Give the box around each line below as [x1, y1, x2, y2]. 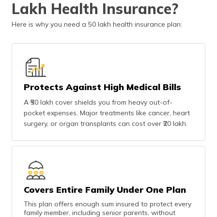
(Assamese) [174, 32, 211, 41]
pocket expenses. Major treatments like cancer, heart [24, 108, 190, 117]
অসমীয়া [174, 23, 191, 32]
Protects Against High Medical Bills [24, 81, 181, 93]
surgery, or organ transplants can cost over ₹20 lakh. [24, 119, 187, 128]
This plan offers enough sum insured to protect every [24, 199, 191, 208]
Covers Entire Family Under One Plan [24, 184, 186, 195]
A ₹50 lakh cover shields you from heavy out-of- [24, 97, 172, 107]
